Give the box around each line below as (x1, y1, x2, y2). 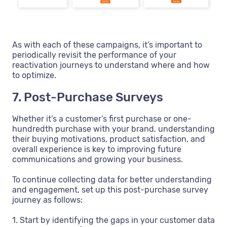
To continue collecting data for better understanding (12, 174, 212, 184)
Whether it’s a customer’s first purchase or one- (12, 113, 192, 124)
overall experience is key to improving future (12, 144, 181, 154)
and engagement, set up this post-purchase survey (12, 184, 208, 195)
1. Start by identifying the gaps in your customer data (12, 215, 215, 225)
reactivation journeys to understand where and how (12, 60, 210, 70)
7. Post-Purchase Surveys (12, 90, 163, 104)
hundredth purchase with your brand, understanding (12, 124, 215, 134)
